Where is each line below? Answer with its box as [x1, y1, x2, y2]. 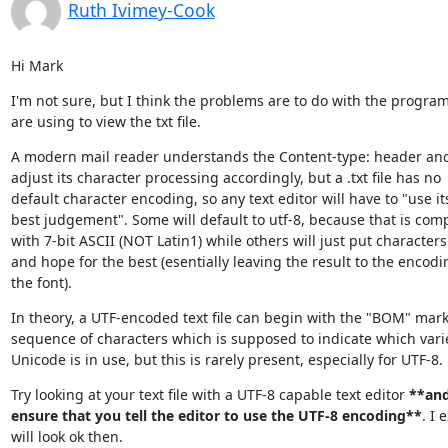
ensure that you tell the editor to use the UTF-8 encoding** [10, 405, 422, 425]
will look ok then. [10, 426, 123, 446]
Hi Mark [10, 55, 63, 75]
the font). [10, 272, 72, 292]
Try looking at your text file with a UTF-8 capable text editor [10, 384, 409, 404]
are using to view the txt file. [10, 111, 201, 131]
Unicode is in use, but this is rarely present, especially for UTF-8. [10, 349, 443, 369]
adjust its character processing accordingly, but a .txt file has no [10, 167, 441, 187]
